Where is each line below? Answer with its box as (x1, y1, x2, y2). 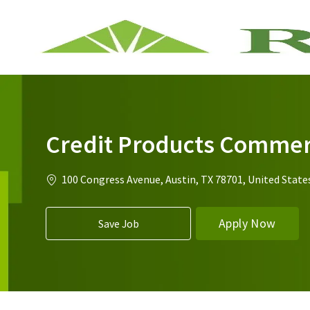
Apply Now (219, 215, 276, 231)
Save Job (98, 216, 139, 230)
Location (45, 171, 87, 185)
